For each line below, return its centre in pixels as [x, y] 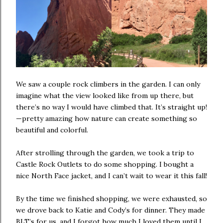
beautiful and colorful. [52, 130]
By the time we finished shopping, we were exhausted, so [111, 199]
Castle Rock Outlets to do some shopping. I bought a [105, 165]
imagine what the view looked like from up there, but [105, 96]
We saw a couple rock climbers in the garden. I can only [108, 84]
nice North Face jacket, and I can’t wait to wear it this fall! [111, 176]
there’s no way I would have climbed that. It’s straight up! [111, 107]
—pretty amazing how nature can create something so [107, 119]
